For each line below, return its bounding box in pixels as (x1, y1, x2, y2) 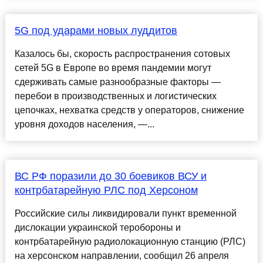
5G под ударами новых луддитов (14, 25, 177, 37)
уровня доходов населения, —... (14, 119, 154, 130)
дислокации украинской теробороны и (14, 222, 181, 233)
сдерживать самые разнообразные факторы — (14, 77, 221, 87)
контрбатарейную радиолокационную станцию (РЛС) (14, 237, 245, 247)
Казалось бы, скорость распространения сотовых (14, 49, 230, 59)
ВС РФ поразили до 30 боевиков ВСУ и (14, 170, 207, 183)
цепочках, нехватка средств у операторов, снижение (14, 105, 244, 116)
